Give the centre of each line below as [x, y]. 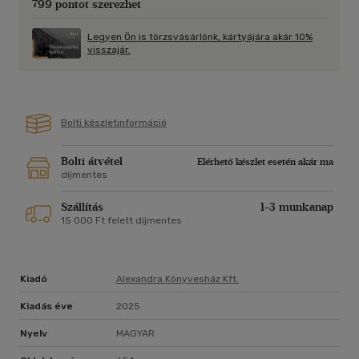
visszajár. [109, 50]
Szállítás [82, 208]
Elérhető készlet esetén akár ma [265, 162]
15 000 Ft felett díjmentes [121, 221]
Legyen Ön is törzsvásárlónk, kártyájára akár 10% [200, 37]
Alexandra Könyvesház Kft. [177, 279]
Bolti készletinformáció [114, 123]
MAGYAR [135, 334]
